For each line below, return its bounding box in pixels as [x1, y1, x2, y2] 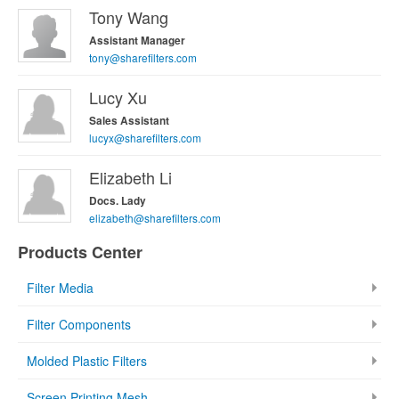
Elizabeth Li [89, 165, 172, 189]
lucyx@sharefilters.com [89, 129, 201, 145]
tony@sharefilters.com [89, 49, 197, 65]
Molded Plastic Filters [27, 351, 147, 370]
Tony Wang [89, 4, 168, 28]
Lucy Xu [89, 85, 147, 109]
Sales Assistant [89, 112, 169, 128]
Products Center [18, 240, 142, 264]
